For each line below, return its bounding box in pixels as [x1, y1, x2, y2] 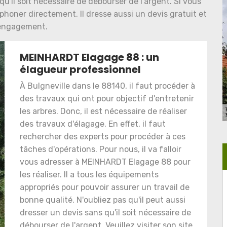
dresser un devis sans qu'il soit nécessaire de [20, 208, 191, 217]
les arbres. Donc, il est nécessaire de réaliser [20, 106, 187, 116]
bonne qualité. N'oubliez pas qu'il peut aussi [20, 195, 185, 205]
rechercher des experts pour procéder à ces [20, 132, 185, 141]
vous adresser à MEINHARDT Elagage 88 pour [20, 157, 191, 167]
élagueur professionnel [20, 62, 141, 77]
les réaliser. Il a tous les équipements [20, 170, 159, 179]
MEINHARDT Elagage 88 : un [20, 50, 159, 64]
